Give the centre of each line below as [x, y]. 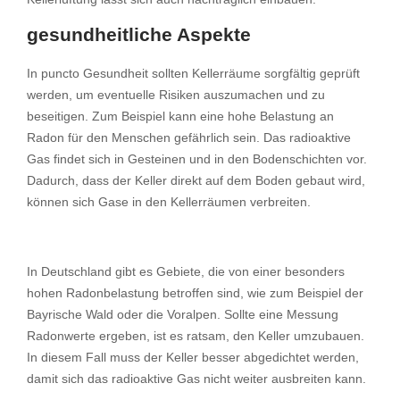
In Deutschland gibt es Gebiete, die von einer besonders [186, 272]
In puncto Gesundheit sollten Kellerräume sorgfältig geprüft [193, 74]
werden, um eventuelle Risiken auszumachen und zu [176, 95]
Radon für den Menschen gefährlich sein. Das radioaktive [189, 138]
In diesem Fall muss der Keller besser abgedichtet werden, [193, 358]
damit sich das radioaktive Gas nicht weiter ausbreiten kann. [196, 379]
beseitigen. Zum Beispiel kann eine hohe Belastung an [180, 117]
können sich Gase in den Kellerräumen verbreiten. [169, 202]
